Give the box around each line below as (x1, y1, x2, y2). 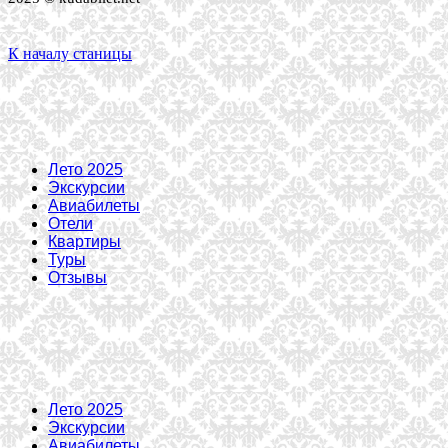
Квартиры (48, 232, 121, 250)
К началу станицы (8, 44, 132, 62)
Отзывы (48, 268, 107, 286)
